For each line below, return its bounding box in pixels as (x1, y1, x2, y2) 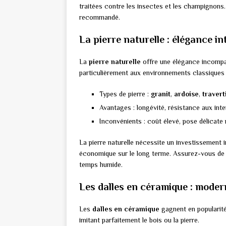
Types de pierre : (99, 90, 151, 98)
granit (151, 90, 171, 98)
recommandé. (79, 13, 120, 22)
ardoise (174, 90, 199, 98)
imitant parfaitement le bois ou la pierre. (79, 216, 199, 224)
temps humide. (79, 160, 123, 169)
